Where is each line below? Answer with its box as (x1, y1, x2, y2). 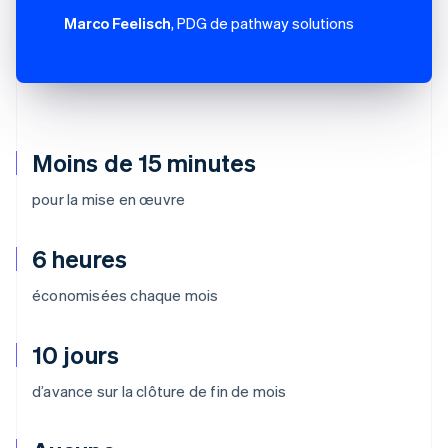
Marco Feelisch (64, 12, 171, 33)
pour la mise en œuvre (32, 188, 186, 209)
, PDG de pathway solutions (171, 12, 354, 33)
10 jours (32, 338, 119, 370)
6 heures (32, 242, 127, 274)
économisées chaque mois (32, 284, 219, 305)
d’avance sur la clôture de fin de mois (32, 380, 287, 401)
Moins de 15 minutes (32, 146, 256, 178)
